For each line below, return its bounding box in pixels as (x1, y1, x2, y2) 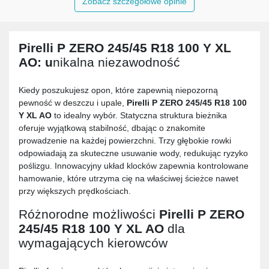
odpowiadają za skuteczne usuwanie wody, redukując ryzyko (19, 148, 248, 159)
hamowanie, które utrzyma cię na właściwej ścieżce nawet (19, 174, 238, 184)
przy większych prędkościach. (19, 186, 131, 196)
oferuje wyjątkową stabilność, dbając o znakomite (19, 123, 205, 133)
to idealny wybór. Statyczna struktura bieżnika (52, 110, 227, 121)
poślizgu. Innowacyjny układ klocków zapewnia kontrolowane (19, 161, 249, 171)
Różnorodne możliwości (19, 207, 159, 222)
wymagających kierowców (19, 236, 168, 250)
